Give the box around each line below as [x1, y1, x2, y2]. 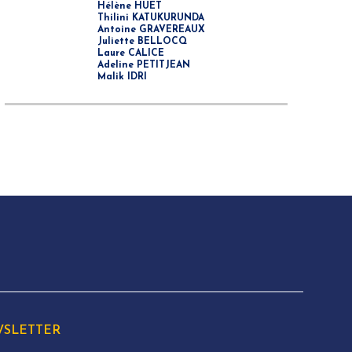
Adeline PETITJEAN [97, 60, 190, 70]
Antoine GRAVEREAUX [97, 25, 205, 35]
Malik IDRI [97, 72, 147, 82]
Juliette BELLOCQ [97, 37, 187, 46]
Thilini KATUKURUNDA [97, 13, 204, 23]
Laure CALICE [97, 49, 164, 58]
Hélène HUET [97, 2, 162, 11]
